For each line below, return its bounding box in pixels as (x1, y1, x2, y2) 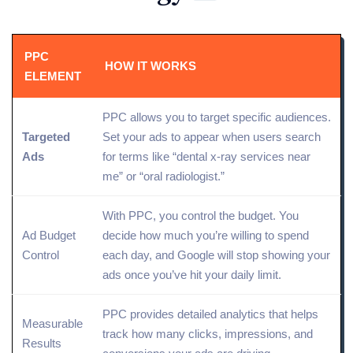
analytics (220, 307, 266, 321)
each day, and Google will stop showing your (102, 247, 330, 262)
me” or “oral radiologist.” (102, 169, 225, 183)
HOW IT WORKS (105, 58, 196, 72)
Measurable (22, 316, 83, 330)
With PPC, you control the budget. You (102, 208, 299, 222)
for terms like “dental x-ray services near (102, 149, 310, 163)
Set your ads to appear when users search (102, 129, 321, 143)
